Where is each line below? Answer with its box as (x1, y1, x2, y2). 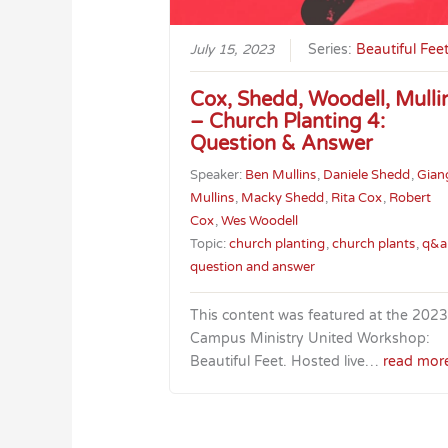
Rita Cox (330, 190, 382, 207)
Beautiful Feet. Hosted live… (189, 354, 383, 371)
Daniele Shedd (322, 167, 410, 184)
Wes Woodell (220, 213, 298, 230)
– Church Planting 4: (189, 110, 385, 135)
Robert (388, 190, 431, 207)
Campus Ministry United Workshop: (189, 331, 430, 348)
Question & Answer (189, 132, 373, 157)
